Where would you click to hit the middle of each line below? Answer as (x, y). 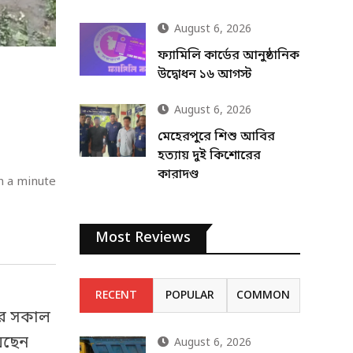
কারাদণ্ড (178, 175)
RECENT (117, 296)
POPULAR (190, 296)
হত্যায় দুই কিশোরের (209, 156)
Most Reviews (143, 238)
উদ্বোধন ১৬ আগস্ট (204, 75)
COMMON (264, 296)
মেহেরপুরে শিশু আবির (216, 137)
